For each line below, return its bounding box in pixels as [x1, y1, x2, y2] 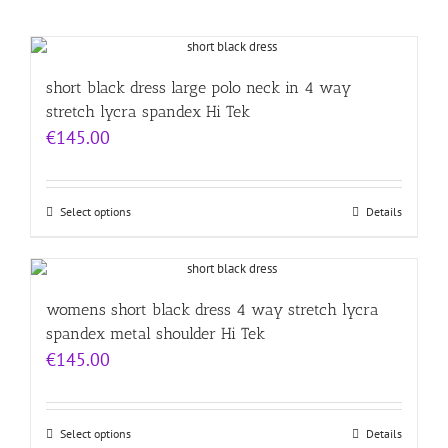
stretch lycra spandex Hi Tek [46, 102, 250, 122]
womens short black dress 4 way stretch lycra [46, 300, 379, 320]
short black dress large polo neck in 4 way [46, 78, 351, 98]
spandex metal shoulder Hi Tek [46, 324, 265, 344]
